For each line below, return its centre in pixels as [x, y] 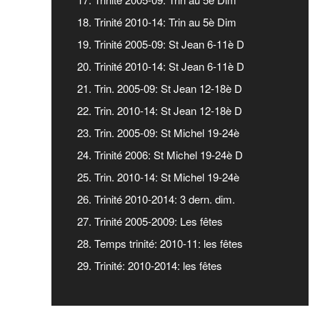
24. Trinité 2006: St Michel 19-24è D [160, 154]
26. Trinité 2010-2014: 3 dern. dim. [156, 199]
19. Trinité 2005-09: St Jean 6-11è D [161, 44]
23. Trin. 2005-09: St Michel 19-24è [158, 132]
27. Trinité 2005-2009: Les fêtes [150, 221]
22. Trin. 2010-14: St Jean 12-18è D [160, 110]
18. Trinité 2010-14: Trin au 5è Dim [157, 21]
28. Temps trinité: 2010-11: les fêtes [160, 243]
